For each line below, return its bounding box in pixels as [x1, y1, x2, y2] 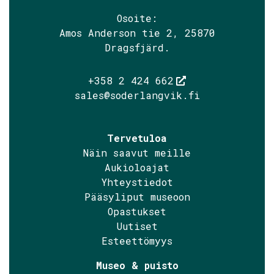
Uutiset [116, 220, 158, 233]
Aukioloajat [105, 161, 169, 174]
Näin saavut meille [83, 146, 191, 160]
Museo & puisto [95, 259, 179, 272]
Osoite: [117, 12, 157, 25]
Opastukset [108, 205, 166, 218]
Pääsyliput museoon [84, 190, 190, 204]
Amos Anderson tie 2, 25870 [59, 26, 215, 40]
